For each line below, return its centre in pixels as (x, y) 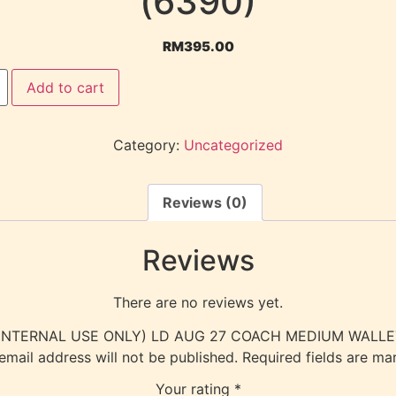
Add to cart (65, 88)
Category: (148, 145)
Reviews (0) (205, 203)
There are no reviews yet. (198, 302)
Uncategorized (233, 145)
